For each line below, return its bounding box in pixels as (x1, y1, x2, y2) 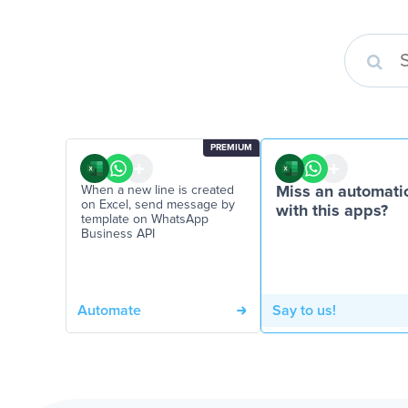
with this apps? (276, 203, 388, 219)
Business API (81, 228, 155, 240)
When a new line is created (81, 184, 234, 197)
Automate (77, 303, 141, 318)
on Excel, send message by (81, 199, 235, 211)
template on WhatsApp (81, 213, 209, 226)
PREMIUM (210, 143, 252, 152)
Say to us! (272, 303, 336, 318)
